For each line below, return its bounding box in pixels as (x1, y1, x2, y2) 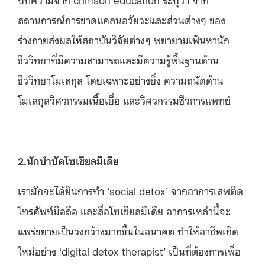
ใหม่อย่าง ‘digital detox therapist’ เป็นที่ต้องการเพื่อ (18, 243, 241, 258)
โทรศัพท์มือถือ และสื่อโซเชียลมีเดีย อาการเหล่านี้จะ (18, 203, 231, 218)
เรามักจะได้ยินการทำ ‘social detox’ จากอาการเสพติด (18, 183, 243, 198)
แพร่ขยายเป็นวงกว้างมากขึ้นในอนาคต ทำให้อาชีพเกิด (18, 223, 238, 238)
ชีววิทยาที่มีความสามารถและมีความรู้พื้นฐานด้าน (18, 52, 219, 67)
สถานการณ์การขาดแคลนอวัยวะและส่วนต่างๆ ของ (18, 12, 225, 27)
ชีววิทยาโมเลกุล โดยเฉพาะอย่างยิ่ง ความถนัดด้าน (18, 72, 224, 87)
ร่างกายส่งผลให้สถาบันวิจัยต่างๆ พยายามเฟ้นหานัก (18, 32, 230, 47)
